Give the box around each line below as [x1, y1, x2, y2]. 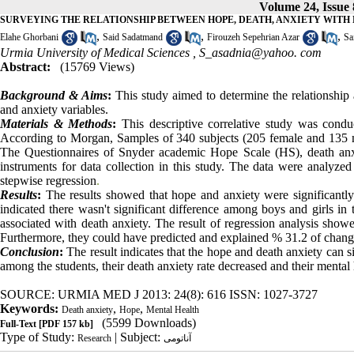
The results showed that [45, 187, 168, 201]
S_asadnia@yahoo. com [199, 45, 322, 59]
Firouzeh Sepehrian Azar [207, 32, 299, 43]
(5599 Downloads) [102, 315, 196, 330]
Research [77, 332, 111, 344]
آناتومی [164, 332, 191, 344]
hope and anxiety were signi [171, 187, 317, 201]
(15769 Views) [60, 59, 134, 73]
